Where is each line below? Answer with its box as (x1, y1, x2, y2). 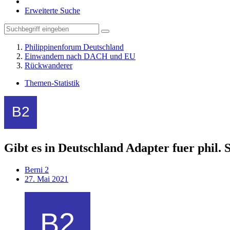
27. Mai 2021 (25, 174, 68, 183)
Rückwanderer (25, 61, 72, 70)
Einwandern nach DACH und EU (25, 52, 136, 61)
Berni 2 (25, 165, 49, 174)
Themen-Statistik (25, 79, 80, 87)
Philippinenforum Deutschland (25, 43, 124, 51)
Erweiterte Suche (25, 6, 80, 15)
